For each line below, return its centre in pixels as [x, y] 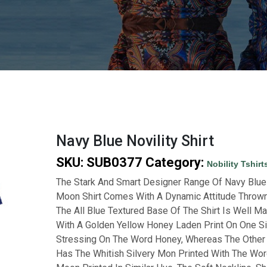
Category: [176, 163]
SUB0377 [114, 163]
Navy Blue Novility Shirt [135, 141]
